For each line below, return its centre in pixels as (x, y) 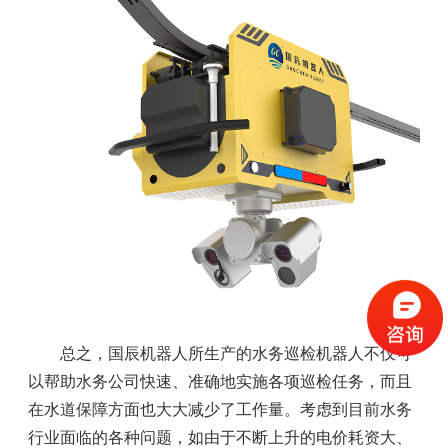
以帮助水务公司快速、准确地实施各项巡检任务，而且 (220, 381)
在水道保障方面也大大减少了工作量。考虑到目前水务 (220, 409)
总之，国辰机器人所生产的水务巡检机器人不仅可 (236, 353)
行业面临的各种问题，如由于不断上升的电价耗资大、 (220, 437)
